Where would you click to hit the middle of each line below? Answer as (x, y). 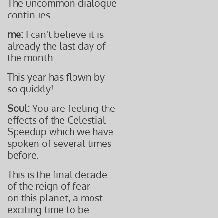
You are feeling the (73, 108)
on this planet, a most (55, 198)
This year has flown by (56, 77)
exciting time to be (48, 209)
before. (23, 155)
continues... (32, 15)
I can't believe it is (64, 34)
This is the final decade (57, 174)
